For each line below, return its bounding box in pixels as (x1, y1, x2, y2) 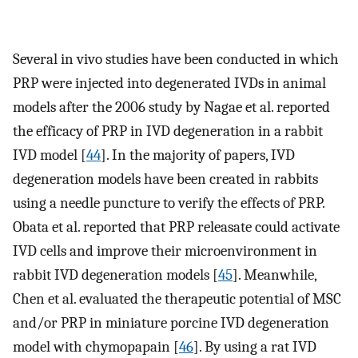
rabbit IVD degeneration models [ (13, 266, 218, 284)
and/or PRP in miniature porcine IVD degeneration (13, 314, 329, 332)
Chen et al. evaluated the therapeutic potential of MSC (13, 290, 341, 308)
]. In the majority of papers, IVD (101, 146, 295, 165)
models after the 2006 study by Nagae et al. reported (13, 98, 330, 117)
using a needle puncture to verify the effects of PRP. (13, 194, 324, 213)
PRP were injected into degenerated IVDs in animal (13, 74, 326, 93)
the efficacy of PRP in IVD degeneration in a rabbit (13, 122, 323, 141)
